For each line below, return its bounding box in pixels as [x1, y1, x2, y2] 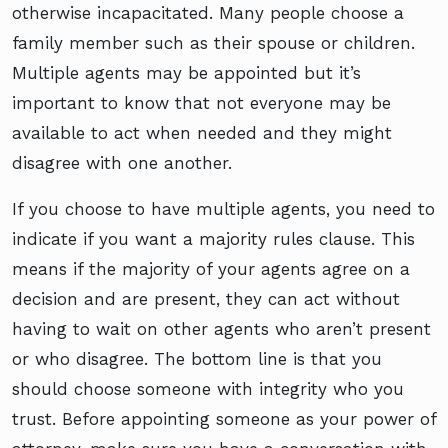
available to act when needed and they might [12, 122, 392, 143]
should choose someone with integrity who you [12, 378, 404, 399]
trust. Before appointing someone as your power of [12, 408, 436, 429]
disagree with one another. [12, 152, 232, 173]
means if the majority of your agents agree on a [12, 258, 410, 279]
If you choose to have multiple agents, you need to [12, 198, 435, 219]
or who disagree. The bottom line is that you [12, 348, 382, 369]
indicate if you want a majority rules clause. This [12, 228, 415, 249]
